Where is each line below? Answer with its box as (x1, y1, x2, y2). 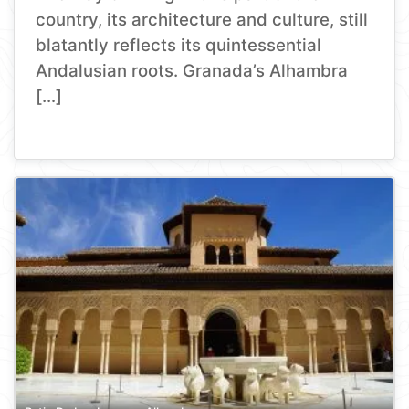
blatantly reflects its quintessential (36, 35, 322, 57)
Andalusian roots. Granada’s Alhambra (36, 60, 349, 82)
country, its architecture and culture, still (36, 9, 369, 31)
